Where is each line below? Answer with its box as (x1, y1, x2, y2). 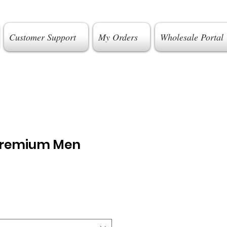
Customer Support (9, 31, 76, 43)
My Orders (98, 31, 138, 43)
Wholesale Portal (160, 31, 223, 43)
